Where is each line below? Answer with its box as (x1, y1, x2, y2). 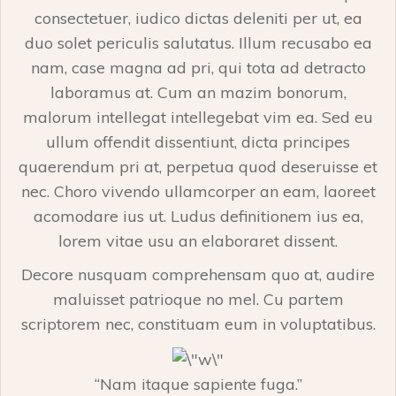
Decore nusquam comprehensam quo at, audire (21, 264, 375, 286)
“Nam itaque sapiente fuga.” (94, 373, 302, 394)
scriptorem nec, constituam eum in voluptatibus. (20, 314, 376, 335)
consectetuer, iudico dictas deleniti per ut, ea (34, 8, 362, 29)
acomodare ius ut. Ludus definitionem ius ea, (33, 206, 363, 227)
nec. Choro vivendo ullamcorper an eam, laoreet (20, 181, 376, 202)
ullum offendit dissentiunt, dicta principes (46, 132, 350, 153)
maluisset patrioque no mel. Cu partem (52, 289, 344, 310)
